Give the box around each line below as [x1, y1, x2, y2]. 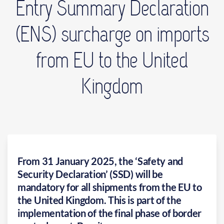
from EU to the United [35, 47, 188, 73]
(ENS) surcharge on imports [14, 21, 209, 47]
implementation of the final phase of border [17, 206, 202, 219]
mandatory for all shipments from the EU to [17, 180, 202, 193]
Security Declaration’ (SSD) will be [17, 167, 163, 180]
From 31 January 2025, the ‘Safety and [17, 154, 183, 167]
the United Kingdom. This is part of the [17, 193, 181, 206]
